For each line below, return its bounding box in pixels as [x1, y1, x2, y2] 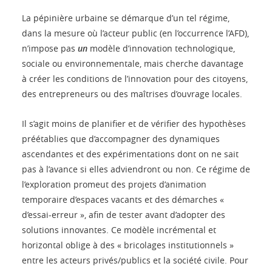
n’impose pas [22, 42, 78, 55]
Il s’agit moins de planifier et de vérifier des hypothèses [22, 118, 246, 130]
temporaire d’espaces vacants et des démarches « [22, 194, 224, 206]
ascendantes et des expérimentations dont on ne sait [22, 148, 239, 160]
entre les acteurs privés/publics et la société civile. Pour [22, 254, 248, 267]
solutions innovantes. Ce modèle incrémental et [22, 224, 216, 236]
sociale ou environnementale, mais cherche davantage [22, 58, 243, 70]
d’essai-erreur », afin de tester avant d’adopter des [22, 209, 225, 221]
